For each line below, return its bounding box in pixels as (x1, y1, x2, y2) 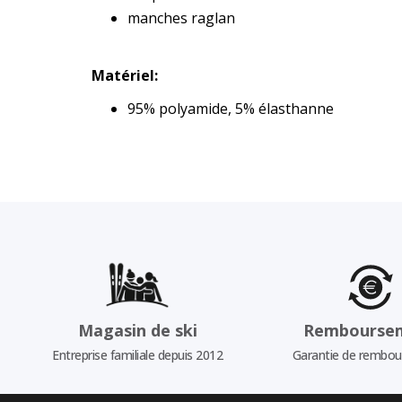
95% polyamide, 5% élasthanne (127, 99, 334, 119)
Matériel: (92, 66, 158, 86)
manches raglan (127, 8, 235, 29)
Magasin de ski (77, 319, 197, 341)
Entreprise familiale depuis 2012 (52, 345, 223, 363)
